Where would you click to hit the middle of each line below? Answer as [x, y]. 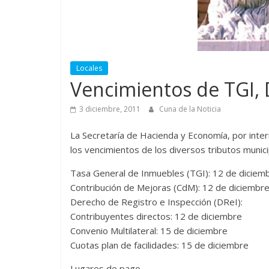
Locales [89, 68]
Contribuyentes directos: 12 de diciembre [156, 216]
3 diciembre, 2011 [110, 109]
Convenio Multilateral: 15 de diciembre [149, 230]
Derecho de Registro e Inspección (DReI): [156, 201]
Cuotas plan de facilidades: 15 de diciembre [159, 245]
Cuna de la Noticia [190, 109]
